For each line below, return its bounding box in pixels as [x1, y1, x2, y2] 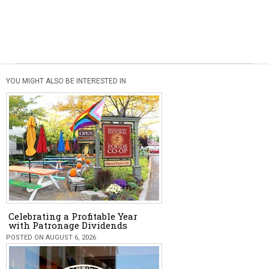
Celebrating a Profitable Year [8, 210, 138, 222]
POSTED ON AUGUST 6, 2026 [6, 234, 96, 241]
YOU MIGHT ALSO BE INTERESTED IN [6, 77, 126, 85]
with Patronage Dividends [8, 219, 127, 231]
